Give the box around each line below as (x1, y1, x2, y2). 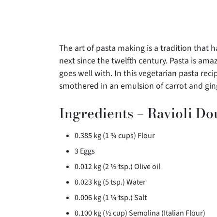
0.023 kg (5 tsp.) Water (75, 177, 146, 188)
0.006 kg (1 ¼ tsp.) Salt (75, 192, 147, 203)
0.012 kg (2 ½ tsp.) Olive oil (75, 161, 160, 172)
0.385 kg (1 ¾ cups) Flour (75, 130, 155, 141)
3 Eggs (75, 146, 95, 157)
